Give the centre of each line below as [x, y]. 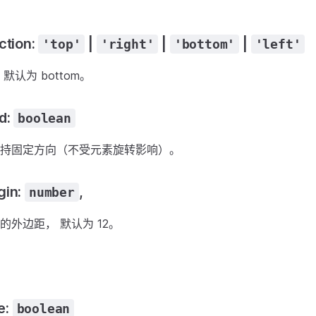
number [52, 192]
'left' [278, 44]
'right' [127, 44]
